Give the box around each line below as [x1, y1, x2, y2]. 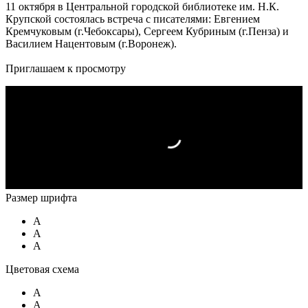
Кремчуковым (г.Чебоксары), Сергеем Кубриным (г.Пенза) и [5, 25, 289, 37]
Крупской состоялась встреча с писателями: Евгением [5, 12, 260, 25]
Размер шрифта [5, 191, 77, 203]
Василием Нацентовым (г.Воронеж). [5, 37, 179, 49]
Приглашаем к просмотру [5, 62, 126, 74]
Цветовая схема [5, 263, 79, 275]
